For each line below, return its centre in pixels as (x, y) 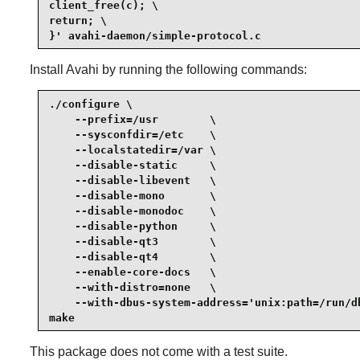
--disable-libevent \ (132, 180)
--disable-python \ (132, 226)
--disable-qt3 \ (132, 241)
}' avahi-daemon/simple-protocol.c (155, 35)
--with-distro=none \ (132, 287)
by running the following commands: (202, 70)
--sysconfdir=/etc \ (132, 134)
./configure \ (90, 104)
